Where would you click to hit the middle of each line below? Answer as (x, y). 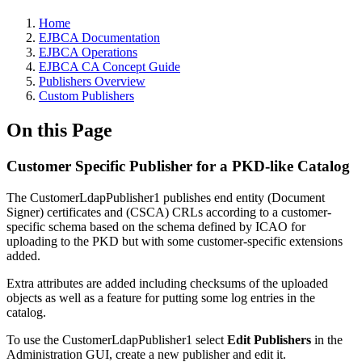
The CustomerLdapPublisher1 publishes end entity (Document (166, 197)
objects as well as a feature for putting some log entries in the (161, 297)
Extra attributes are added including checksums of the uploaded (167, 283)
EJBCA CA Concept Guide (109, 67)
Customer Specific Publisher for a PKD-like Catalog (178, 166)
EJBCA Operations (88, 52)
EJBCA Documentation (99, 38)
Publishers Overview (92, 81)
